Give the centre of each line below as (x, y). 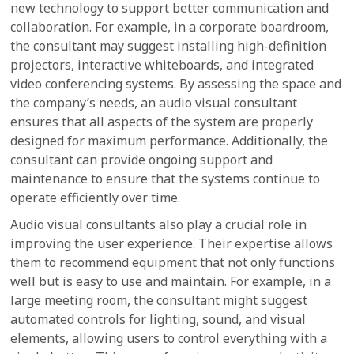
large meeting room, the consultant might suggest (159, 300)
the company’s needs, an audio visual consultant (154, 103)
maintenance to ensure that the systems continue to (166, 179)
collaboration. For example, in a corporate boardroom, (170, 27)
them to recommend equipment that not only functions (173, 262)
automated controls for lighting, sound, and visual (158, 319)
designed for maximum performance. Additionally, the (169, 141)
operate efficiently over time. (96, 198)
